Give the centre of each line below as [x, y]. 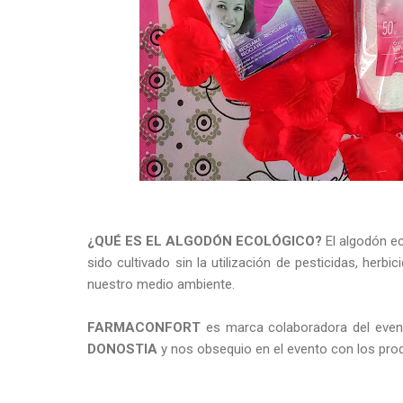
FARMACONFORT [144, 327]
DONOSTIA [122, 349]
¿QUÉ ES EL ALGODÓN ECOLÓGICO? [205, 241]
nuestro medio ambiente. [163, 284]
